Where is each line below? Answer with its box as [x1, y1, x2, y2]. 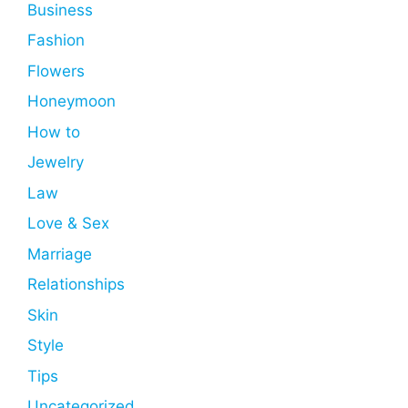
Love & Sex [27, 214, 109, 233]
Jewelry [27, 153, 84, 172]
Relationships [27, 275, 125, 294]
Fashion [27, 31, 85, 50]
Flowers [27, 61, 85, 80]
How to [27, 122, 80, 141]
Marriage [27, 244, 92, 263]
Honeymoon [27, 92, 116, 111]
